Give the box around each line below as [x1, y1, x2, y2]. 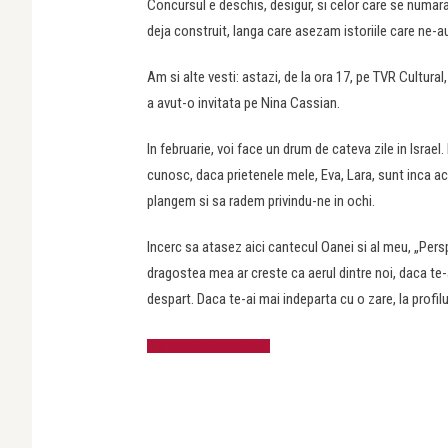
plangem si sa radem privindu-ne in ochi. [147, 192, 375, 210]
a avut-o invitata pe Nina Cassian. [147, 94, 340, 112]
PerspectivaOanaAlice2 [152, 339, 265, 353]
